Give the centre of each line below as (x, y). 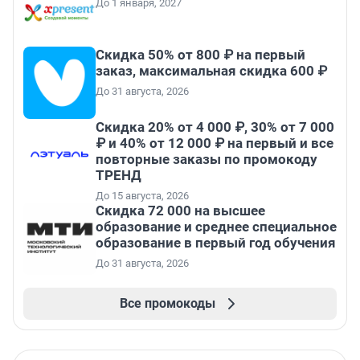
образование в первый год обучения (216, 243)
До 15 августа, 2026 (142, 196)
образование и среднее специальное (216, 227)
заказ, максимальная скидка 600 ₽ (211, 71)
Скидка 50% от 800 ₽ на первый (200, 55)
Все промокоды (167, 304)
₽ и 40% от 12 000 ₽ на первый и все (215, 143)
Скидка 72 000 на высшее (180, 211)
